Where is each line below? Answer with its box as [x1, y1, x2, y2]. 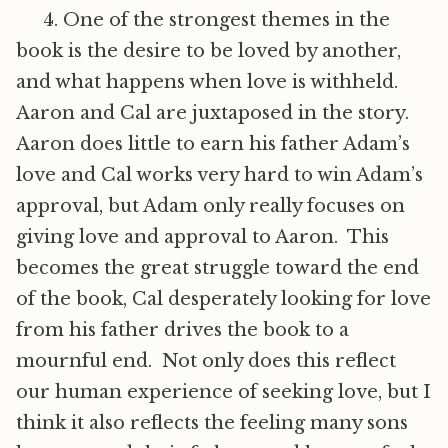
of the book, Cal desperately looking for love [16, 288, 431, 310]
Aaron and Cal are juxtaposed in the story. [16, 102, 414, 124]
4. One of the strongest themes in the [42, 9, 390, 31]
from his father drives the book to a [16, 319, 349, 341]
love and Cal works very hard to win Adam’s [16, 164, 423, 186]
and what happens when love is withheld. [16, 71, 403, 93]
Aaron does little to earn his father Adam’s [16, 133, 410, 155]
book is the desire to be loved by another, [16, 40, 401, 62]
